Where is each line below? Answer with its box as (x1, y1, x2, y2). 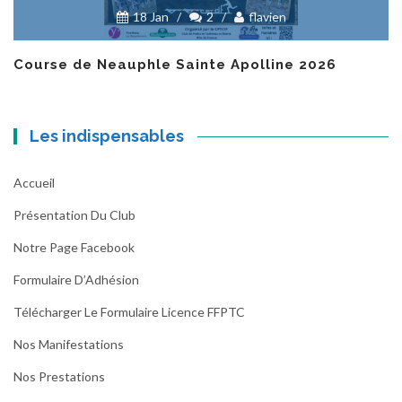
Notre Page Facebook (13, 240, 135, 255)
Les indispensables (30, 127, 185, 145)
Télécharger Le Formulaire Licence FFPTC (13, 304, 245, 319)
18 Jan (132, 9, 169, 24)
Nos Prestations (13, 369, 105, 384)
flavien (248, 9, 286, 24)
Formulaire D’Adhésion (13, 272, 139, 287)
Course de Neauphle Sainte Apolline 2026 (13, 57, 336, 73)
